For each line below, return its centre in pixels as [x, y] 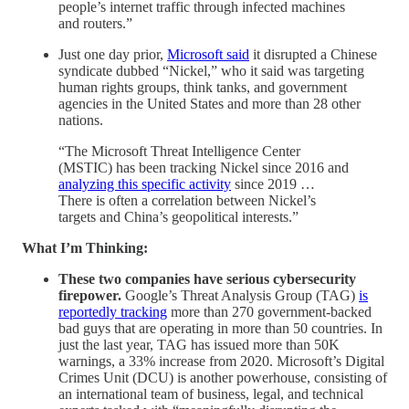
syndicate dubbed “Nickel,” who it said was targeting [211, 71]
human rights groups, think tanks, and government [203, 88]
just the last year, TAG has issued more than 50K [199, 345]
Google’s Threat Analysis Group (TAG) [240, 296]
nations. [81, 121]
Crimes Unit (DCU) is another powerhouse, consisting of [223, 378]
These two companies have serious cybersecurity [207, 279]
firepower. [90, 296]
